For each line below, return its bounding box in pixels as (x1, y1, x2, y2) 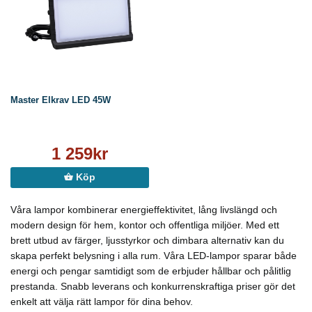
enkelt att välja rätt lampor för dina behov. (10, 296, 193, 308)
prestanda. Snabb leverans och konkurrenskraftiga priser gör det (10, 281, 295, 292)
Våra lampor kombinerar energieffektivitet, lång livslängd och (10, 204, 277, 216)
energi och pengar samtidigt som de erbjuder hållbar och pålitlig (10, 265, 291, 277)
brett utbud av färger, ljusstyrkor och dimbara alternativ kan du (10, 235, 284, 247)
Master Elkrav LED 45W (10, 95, 111, 106)
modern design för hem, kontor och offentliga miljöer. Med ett (10, 219, 279, 231)
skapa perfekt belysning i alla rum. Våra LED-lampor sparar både (10, 250, 297, 262)
